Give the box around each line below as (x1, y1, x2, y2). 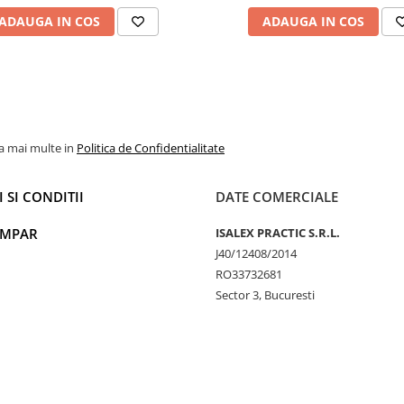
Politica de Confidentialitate (77, 139, 225, 156)
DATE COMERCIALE (216, 187, 338, 206)
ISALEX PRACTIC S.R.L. (216, 224, 340, 241)
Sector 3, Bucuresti (216, 286, 315, 303)
